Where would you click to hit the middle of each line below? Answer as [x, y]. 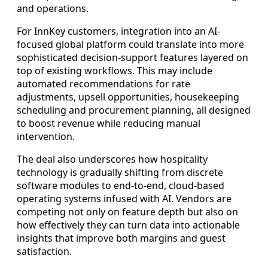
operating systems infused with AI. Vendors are [124, 199]
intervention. [46, 137]
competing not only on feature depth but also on [127, 212]
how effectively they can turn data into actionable [128, 225]
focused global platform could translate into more [130, 45]
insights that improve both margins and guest [121, 238]
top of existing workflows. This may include [115, 71]
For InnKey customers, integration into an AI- [118, 31]
